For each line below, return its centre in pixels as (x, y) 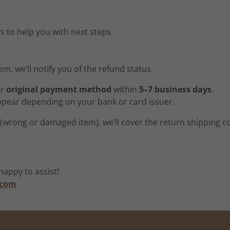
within (125, 89)
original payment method (59, 89)
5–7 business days (175, 89)
